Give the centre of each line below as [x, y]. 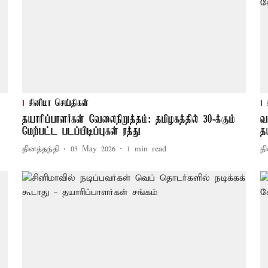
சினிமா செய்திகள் [58, 103]
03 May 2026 [93, 150]
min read [150, 150]
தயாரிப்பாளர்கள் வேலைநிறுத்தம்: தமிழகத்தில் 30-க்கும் [128, 119]
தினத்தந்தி [40, 150]
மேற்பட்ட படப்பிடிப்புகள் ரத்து [81, 131]
